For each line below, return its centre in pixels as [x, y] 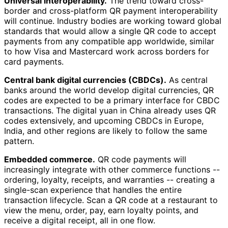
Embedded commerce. [50, 159]
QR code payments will [141, 159]
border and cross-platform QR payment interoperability [111, 10]
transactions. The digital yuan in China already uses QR [110, 110]
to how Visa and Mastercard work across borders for [107, 51]
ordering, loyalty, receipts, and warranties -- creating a [109, 179]
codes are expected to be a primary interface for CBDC [112, 100]
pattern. [19, 141]
